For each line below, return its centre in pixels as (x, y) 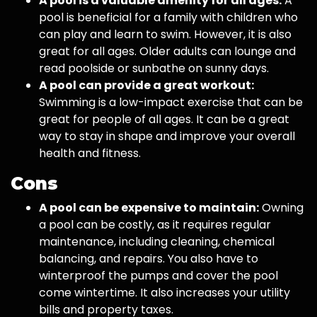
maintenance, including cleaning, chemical (157, 242)
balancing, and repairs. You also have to (149, 259)
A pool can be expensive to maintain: (149, 208)
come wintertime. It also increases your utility (165, 293)
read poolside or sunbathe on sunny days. (154, 69)
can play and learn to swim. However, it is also (165, 35)
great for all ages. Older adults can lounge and (167, 52)
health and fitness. (90, 154)
